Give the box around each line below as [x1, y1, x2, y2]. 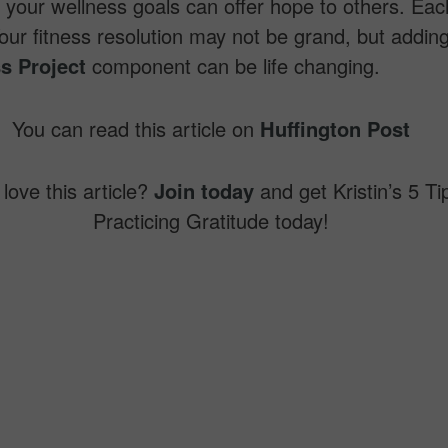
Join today [154, 176, 261, 206]
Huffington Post [260, 113, 411, 143]
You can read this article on [12, 113, 261, 143]
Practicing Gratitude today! [93, 206, 330, 236]
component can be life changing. [85, 51, 380, 81]
